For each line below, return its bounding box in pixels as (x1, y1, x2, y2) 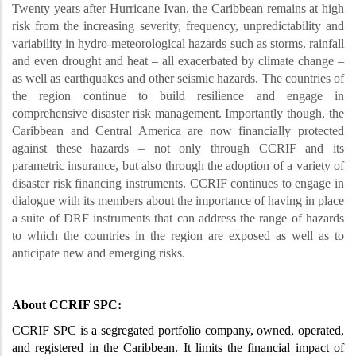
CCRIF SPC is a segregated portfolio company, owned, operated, (12, 323, 344, 338)
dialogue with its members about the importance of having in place (12, 194, 344, 208)
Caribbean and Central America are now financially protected (12, 124, 344, 138)
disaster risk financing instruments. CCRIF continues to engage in (12, 176, 344, 191)
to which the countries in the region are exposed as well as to (12, 229, 344, 243)
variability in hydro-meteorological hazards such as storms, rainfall (12, 37, 344, 51)
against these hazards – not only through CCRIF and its (12, 141, 344, 156)
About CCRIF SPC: (12, 298, 122, 312)
